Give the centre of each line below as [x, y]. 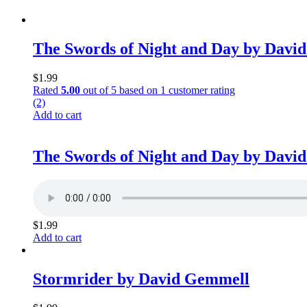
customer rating [200, 90]
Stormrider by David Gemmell [141, 279]
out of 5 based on [120, 90]
